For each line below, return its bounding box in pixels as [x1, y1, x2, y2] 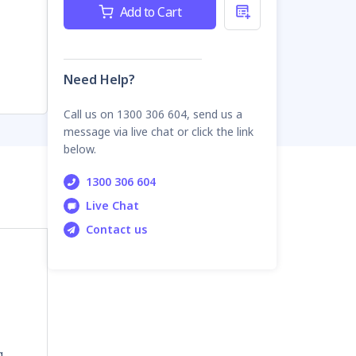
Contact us [86, 221, 147, 237]
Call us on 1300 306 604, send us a [64, 106, 242, 122]
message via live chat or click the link [64, 123, 253, 139]
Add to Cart [119, 2, 182, 21]
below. [64, 141, 96, 157]
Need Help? [64, 70, 135, 88]
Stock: [64, 10, 98, 28]
